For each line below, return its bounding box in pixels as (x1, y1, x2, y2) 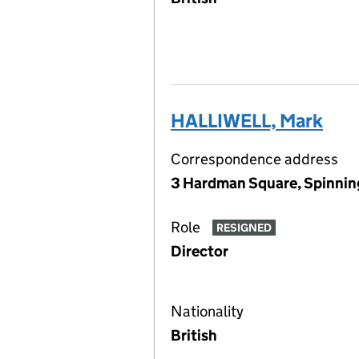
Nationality (171, 302, 244, 321)
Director (171, 242, 228, 260)
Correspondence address (171, 150, 338, 168)
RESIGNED (216, 220, 272, 236)
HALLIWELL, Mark (171, 109, 323, 132)
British (171, 326, 217, 345)
